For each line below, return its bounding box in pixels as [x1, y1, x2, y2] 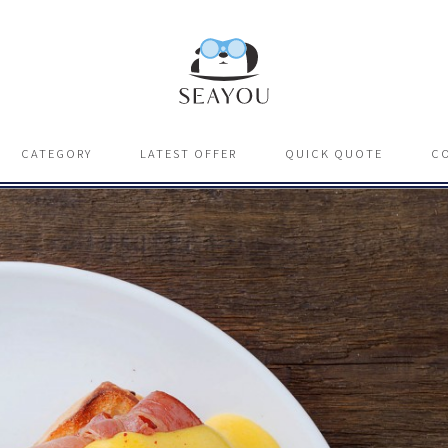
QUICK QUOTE [284, 145, 383, 162]
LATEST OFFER [139, 145, 237, 162]
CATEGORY [20, 145, 92, 162]
